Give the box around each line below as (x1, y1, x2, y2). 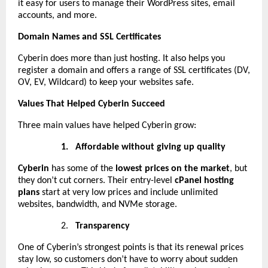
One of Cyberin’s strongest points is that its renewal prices (18, 242, 243, 252)
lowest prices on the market (115, 163, 230, 173)
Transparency (75, 221, 130, 231)
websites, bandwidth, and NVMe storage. (18, 199, 177, 209)
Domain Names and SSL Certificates (18, 32, 161, 42)
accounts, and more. (18, 10, 97, 20)
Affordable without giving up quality (75, 142, 226, 152)
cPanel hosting (175, 175, 234, 185)
